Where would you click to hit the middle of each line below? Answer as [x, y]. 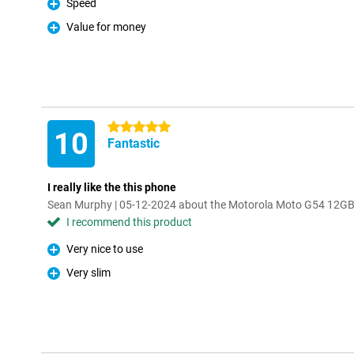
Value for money [106, 27]
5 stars [124, 127]
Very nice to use [105, 249]
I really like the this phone [112, 187]
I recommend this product [129, 222]
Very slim [88, 273]
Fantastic [134, 143]
